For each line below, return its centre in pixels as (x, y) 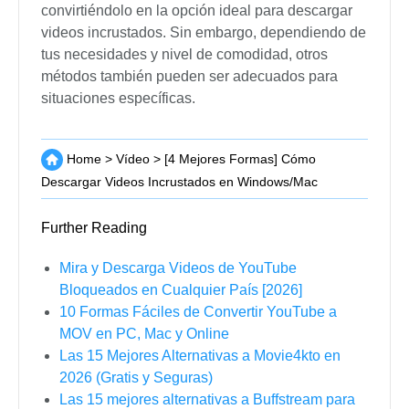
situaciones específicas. (118, 99)
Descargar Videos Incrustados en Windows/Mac (179, 182)
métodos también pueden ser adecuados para (189, 77)
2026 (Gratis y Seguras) (136, 378)
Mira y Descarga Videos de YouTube (178, 268)
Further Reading (94, 228)
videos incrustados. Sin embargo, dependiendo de (204, 33)
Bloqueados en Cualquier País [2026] (181, 290)
